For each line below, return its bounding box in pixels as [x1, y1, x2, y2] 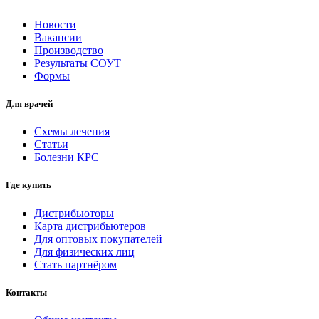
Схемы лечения [34, 125, 110, 138]
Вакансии [34, 31, 82, 43]
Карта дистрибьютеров [34, 219, 146, 232]
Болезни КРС [34, 151, 99, 164]
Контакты [6, 286, 47, 298]
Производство [34, 43, 103, 56]
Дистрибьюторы [34, 206, 114, 219]
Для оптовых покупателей [34, 232, 162, 245]
